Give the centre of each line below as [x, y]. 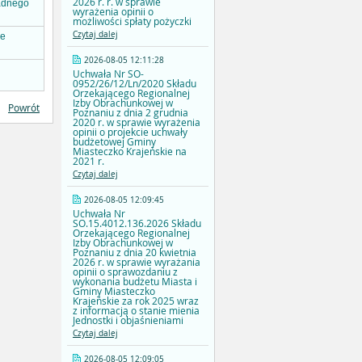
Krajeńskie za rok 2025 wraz [136, 301]
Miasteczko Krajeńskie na [130, 152]
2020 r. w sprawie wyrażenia [137, 122]
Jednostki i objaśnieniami [128, 320]
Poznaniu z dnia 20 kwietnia [135, 253]
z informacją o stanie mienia [136, 311]
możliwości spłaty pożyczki [132, 21]
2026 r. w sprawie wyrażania [137, 262]
